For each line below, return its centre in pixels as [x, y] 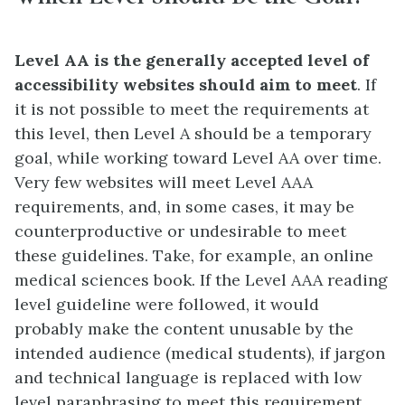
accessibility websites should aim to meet [186, 84]
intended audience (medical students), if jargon [200, 353]
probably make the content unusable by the [184, 328]
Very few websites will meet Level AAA [164, 182]
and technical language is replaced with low [188, 377]
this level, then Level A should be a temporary [193, 133]
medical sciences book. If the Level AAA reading [201, 279]
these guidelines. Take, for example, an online [194, 255]
